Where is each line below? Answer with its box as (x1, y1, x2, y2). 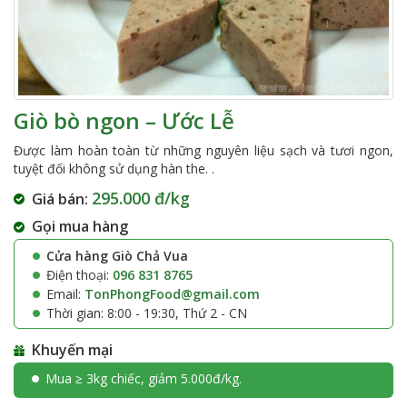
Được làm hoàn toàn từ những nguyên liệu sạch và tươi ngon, (14, 141, 393, 159)
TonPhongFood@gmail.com (84, 284, 260, 303)
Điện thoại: (46, 265, 113, 283)
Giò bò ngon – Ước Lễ (14, 104, 234, 135)
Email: (46, 284, 84, 303)
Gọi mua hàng (32, 215, 128, 236)
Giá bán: (32, 188, 92, 209)
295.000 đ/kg (92, 186, 190, 209)
